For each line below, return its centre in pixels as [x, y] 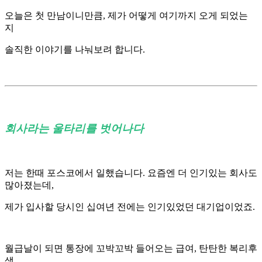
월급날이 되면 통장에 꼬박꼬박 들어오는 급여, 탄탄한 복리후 [131, 249]
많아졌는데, [30, 185]
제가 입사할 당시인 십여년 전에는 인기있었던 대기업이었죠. [131, 207]
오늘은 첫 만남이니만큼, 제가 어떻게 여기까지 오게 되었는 [126, 15]
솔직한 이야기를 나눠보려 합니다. [75, 49]
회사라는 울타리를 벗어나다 [74, 129]
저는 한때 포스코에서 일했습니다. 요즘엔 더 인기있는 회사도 [131, 173]
